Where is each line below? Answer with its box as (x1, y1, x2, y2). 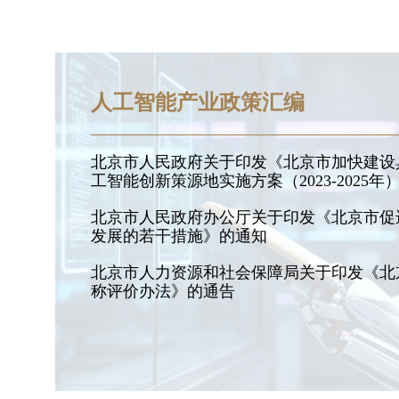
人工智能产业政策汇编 (91, 91, 305, 114)
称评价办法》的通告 (91, 282, 235, 300)
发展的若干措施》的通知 (91, 227, 267, 245)
